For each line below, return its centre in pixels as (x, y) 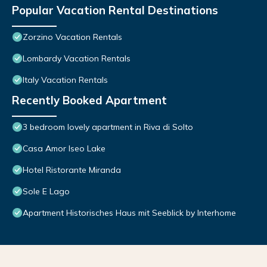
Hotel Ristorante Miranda (72, 170)
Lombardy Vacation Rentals (77, 59)
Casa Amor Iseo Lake (64, 149)
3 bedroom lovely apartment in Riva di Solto (108, 127)
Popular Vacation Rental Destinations (115, 10)
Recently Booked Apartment (89, 100)
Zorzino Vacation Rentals (72, 37)
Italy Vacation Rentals (65, 80)
